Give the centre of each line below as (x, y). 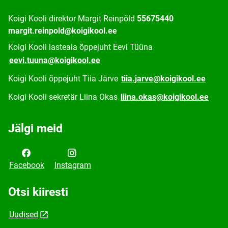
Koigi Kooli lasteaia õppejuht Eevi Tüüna (80, 47)
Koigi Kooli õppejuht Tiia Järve (63, 78)
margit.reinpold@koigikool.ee (63, 31)
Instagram (73, 165)
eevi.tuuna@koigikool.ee (55, 60)
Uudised (24, 214)
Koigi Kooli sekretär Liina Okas (63, 97)
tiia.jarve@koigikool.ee (163, 78)
